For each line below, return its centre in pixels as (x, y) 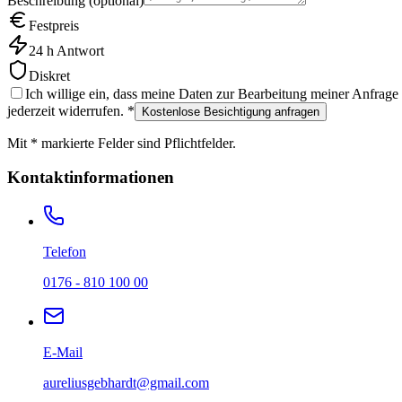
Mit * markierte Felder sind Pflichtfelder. (122, 143)
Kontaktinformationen (91, 178)
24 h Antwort (66, 50)
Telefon (65, 252)
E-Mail (63, 353)
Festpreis (54, 25)
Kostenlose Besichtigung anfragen (231, 111)
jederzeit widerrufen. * (71, 110)
